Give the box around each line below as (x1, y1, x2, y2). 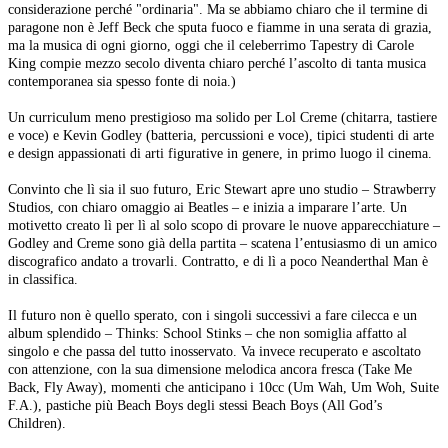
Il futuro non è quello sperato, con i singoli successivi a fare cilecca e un (8, 307, 417, 324)
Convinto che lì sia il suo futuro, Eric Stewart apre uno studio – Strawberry (8, 181, 436, 198)
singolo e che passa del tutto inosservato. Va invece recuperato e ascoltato (8, 343, 421, 360)
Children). (8, 415, 66, 432)
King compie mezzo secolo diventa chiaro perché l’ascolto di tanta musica (8, 55, 426, 72)
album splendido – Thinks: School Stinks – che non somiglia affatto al (8, 325, 407, 342)
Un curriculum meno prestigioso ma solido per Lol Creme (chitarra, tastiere (8, 109, 437, 126)
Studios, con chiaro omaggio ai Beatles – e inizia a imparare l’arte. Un (8, 199, 407, 216)
